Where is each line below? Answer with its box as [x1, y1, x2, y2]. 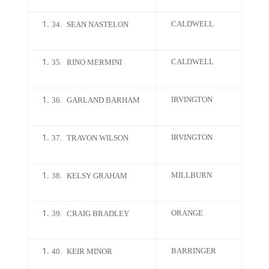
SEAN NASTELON [66, 20, 128, 29]
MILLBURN [171, 171, 212, 180]
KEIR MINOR [66, 247, 112, 256]
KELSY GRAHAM [66, 171, 127, 180]
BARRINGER [171, 246, 216, 255]
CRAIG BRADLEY [66, 209, 129, 218]
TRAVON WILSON [66, 133, 128, 142]
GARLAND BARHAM [66, 95, 140, 104]
